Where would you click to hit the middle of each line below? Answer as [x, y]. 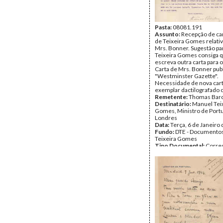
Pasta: [164, 27]
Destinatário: [173, 104]
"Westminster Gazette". [187, 76]
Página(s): [169, 153]
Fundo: [165, 132]
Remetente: [172, 97]
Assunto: [168, 34]
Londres [166, 118]
